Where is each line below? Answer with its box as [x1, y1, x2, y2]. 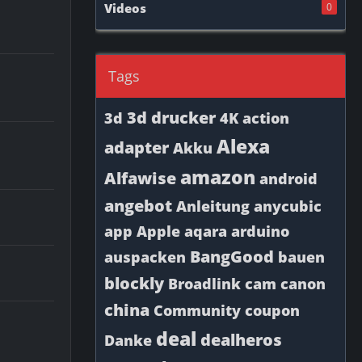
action [242, 108, 289, 128]
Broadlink [168, 274, 241, 293]
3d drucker [127, 107, 216, 128]
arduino [231, 221, 289, 241]
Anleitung [176, 196, 250, 216]
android [259, 169, 318, 188]
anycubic [254, 196, 322, 216]
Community [154, 301, 241, 320]
